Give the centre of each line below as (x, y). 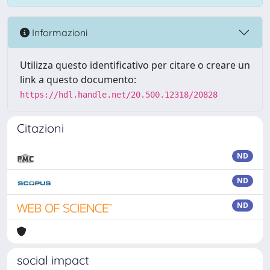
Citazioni (40, 128)
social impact (53, 260)
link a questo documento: (78, 80)
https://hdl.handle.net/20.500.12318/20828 (119, 95)
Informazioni (58, 32)
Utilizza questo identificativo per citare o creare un (135, 65)
